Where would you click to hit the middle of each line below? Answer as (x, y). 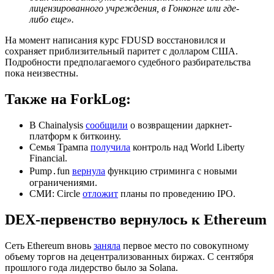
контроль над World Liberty (187, 147)
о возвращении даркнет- (180, 125)
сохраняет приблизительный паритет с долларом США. (121, 51)
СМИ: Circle (56, 193)
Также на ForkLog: (68, 99)
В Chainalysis (57, 125)
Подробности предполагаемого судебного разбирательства (128, 62)
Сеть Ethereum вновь (49, 245)
